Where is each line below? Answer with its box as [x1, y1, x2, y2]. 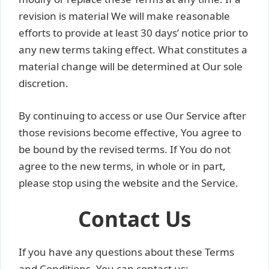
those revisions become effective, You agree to [19, 125, 241, 139]
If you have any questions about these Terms [19, 245, 234, 259]
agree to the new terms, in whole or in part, [19, 159, 226, 173]
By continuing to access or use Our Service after [19, 108, 246, 122]
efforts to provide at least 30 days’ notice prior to [19, 26, 248, 40]
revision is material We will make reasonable [19, 9, 230, 23]
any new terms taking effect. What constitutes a [19, 43, 247, 56]
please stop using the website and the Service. [19, 175, 238, 190]
